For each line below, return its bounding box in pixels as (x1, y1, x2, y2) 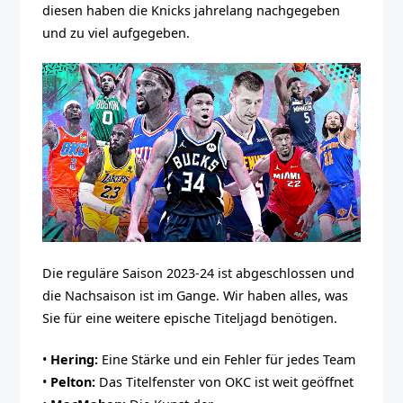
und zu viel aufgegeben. (42, 23, 191, 41)
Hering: (47, 351, 99, 369)
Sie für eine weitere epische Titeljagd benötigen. (42, 309, 338, 327)
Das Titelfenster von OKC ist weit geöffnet (95, 373, 354, 391)
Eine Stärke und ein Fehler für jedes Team (98, 351, 356, 369)
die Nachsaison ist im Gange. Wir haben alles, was (42, 286, 349, 304)
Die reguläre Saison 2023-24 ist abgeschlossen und (42, 264, 355, 282)
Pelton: (50, 373, 96, 391)
